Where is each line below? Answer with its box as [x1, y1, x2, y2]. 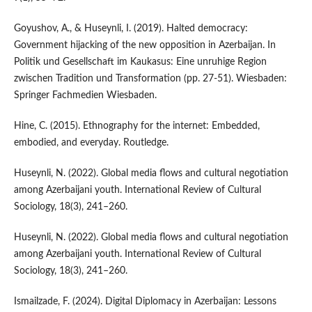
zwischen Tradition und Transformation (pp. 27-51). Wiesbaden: [13, 74, 287, 84]
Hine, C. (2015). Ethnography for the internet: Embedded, [13, 121, 260, 132]
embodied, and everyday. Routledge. [13, 138, 169, 148]
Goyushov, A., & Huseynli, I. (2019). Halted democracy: [13, 24, 248, 34]
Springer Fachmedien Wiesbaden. [13, 91, 157, 101]
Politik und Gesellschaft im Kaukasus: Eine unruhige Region [13, 57, 267, 68]
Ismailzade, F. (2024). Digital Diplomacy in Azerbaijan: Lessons [13, 297, 276, 307]
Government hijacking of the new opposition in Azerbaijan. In [13, 40, 276, 51]
